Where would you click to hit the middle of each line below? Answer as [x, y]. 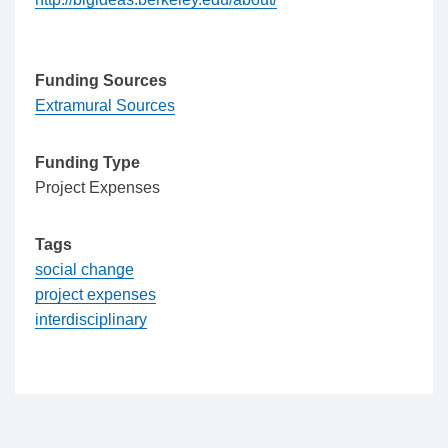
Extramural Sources [105, 105]
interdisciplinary [91, 319]
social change [84, 269]
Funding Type [87, 162]
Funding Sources [101, 80]
